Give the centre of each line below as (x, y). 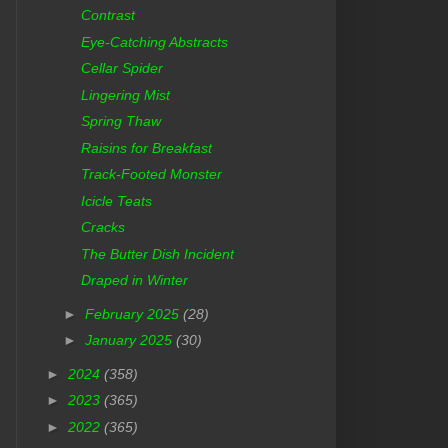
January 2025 (130, 340)
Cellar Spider (121, 68)
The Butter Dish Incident (157, 253)
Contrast (107, 15)
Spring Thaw (120, 121)
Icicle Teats (116, 200)
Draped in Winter (134, 280)
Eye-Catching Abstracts (154, 41)
